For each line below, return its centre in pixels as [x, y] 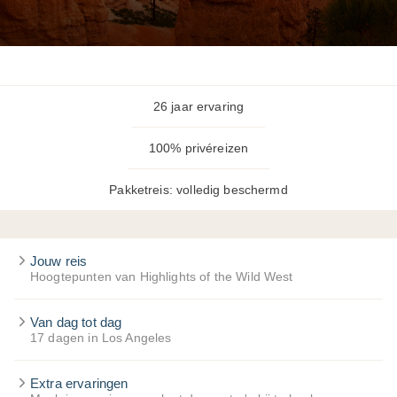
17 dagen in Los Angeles [101, 338]
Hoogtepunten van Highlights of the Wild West [162, 277]
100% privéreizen [198, 148]
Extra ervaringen [79, 383]
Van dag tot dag [76, 322]
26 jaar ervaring [198, 107]
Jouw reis [59, 261]
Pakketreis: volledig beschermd [198, 190]
